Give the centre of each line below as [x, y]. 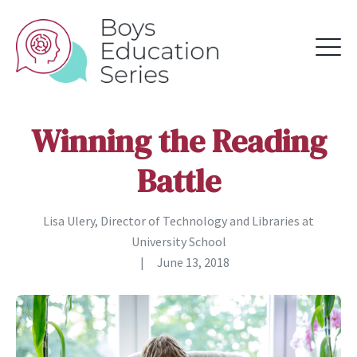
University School [178, 241]
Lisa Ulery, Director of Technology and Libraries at [178, 221]
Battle [178, 181]
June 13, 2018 [193, 262]
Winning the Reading [178, 141]
